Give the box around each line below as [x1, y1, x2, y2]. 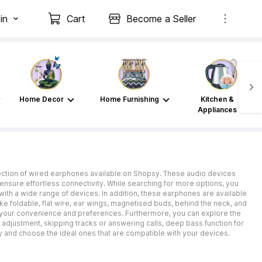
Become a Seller [126, 13, 196, 25]
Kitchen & [200, 95, 234, 104]
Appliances [197, 105, 237, 114]
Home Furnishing [99, 95, 159, 104]
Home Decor [19, 95, 64, 104]
